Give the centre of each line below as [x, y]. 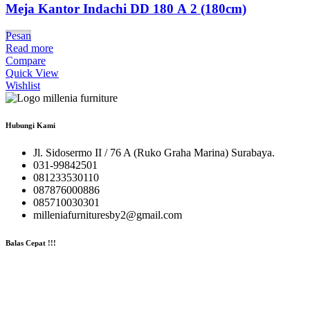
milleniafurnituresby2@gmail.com [108, 215]
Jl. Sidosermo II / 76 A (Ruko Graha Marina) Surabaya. [154, 153]
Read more [29, 48]
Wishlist [23, 85]
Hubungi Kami [30, 126]
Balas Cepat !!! [31, 243]
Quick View [32, 73]
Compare [26, 60]
